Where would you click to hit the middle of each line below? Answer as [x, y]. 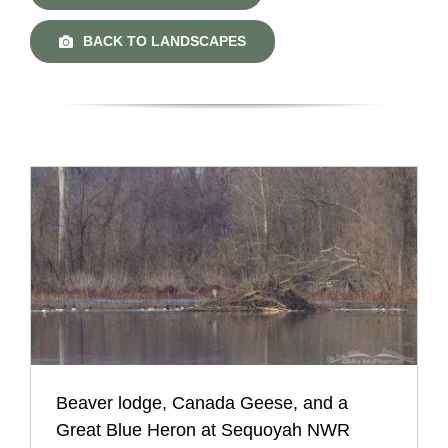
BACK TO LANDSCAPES [164, 41]
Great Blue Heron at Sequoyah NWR [202, 430]
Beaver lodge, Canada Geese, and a [201, 403]
